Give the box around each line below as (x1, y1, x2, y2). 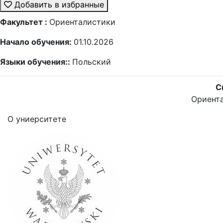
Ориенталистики (49, 17, 115, 27)
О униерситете (7, 114, 66, 124)
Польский (72, 57, 111, 67)
